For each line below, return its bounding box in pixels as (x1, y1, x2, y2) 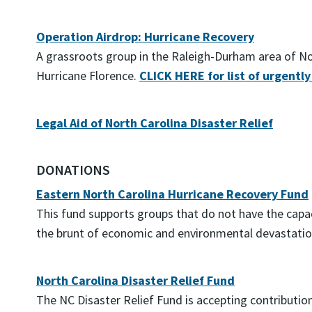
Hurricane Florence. (36, 68, 139, 84)
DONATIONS (36, 161, 110, 178)
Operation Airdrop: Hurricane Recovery (36, 29, 254, 45)
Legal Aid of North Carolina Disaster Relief (36, 115, 273, 131)
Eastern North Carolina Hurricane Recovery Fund (36, 186, 309, 202)
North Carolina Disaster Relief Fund (36, 272, 235, 288)
